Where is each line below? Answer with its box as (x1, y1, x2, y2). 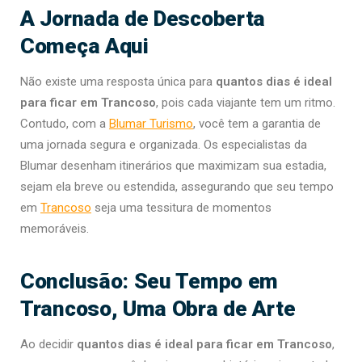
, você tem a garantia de (193, 116, 321, 132)
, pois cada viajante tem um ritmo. (156, 95, 335, 111)
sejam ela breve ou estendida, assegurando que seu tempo (20, 179, 334, 195)
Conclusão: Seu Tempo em (20, 268, 279, 294)
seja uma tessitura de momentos (91, 200, 271, 216)
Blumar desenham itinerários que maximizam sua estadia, (20, 158, 326, 174)
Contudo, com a (20, 116, 109, 132)
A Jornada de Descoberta (20, 6, 266, 32)
